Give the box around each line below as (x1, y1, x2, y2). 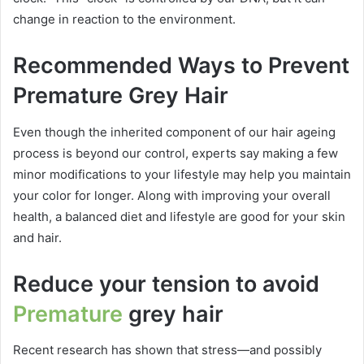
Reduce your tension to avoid (13, 270, 319, 297)
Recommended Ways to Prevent (13, 52, 349, 80)
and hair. (13, 229, 62, 245)
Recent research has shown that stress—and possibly (13, 342, 322, 358)
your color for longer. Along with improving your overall (13, 187, 331, 203)
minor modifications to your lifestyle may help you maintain (13, 166, 351, 182)
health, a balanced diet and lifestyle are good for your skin (13, 208, 345, 224)
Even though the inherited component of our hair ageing (13, 123, 336, 140)
